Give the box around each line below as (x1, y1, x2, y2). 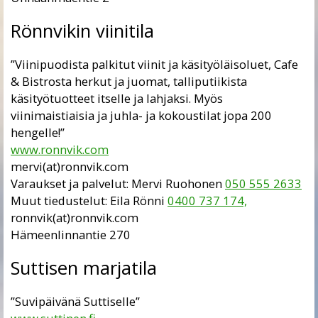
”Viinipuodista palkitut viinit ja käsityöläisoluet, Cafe (11, 55, 298, 72)
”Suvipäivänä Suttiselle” (11, 292, 140, 309)
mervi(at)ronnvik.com (11, 158, 128, 175)
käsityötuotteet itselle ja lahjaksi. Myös (11, 89, 223, 106)
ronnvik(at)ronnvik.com (11, 209, 138, 226)
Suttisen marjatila (11, 256, 157, 281)
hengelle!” (11, 124, 65, 141)
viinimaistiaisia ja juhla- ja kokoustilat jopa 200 (11, 106, 272, 124)
